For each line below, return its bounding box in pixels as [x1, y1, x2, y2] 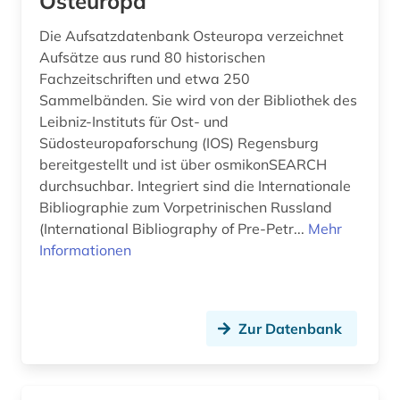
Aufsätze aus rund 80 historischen [39, 47, 265, 66]
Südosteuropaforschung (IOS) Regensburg [39, 133, 319, 152]
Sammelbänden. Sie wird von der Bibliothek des [39, 90, 357, 109]
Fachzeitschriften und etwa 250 [39, 69, 250, 87]
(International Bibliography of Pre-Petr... [39, 219, 308, 237]
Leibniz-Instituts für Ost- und [39, 112, 229, 130]
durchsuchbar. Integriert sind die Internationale [39, 176, 351, 195]
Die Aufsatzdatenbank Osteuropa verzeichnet [39, 26, 344, 45]
